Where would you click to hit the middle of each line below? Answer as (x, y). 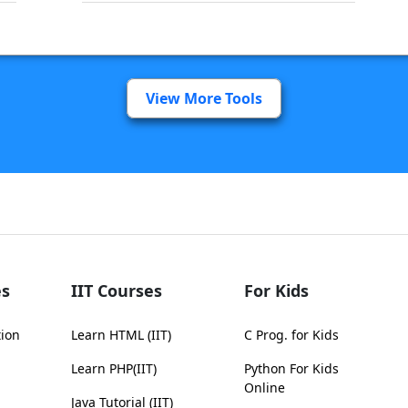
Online (265, 388)
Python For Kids (291, 369)
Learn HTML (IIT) (121, 335)
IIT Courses (117, 291)
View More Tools (204, 99)
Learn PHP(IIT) (114, 369)
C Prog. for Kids (291, 335)
